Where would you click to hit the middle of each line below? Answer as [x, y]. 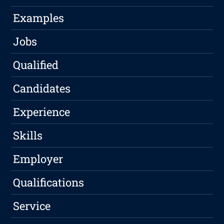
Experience [42, 112]
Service [32, 206]
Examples [39, 18]
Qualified [36, 65]
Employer [38, 159]
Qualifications [49, 182]
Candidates [42, 88]
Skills [28, 135]
